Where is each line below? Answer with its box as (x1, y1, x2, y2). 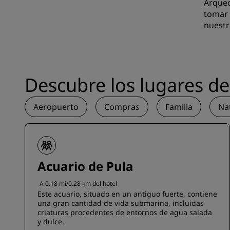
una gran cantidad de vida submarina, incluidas (37, 198, 204, 208)
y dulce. (37, 217, 64, 226)
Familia (165, 101, 193, 112)
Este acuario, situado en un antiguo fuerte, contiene (37, 189, 217, 199)
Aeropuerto (33, 101, 79, 112)
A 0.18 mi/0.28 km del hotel (40, 179, 117, 188)
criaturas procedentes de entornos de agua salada (37, 207, 212, 217)
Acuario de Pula (37, 158, 133, 175)
